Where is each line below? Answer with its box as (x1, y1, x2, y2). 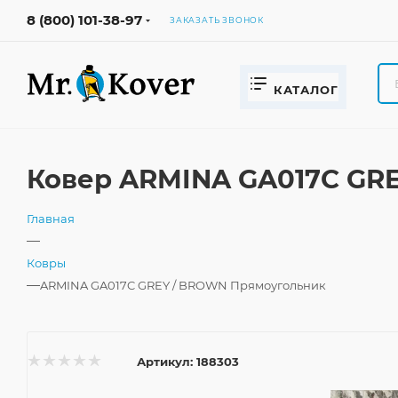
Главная (27, 211, 75, 226)
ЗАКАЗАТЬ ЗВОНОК (170, 15, 264, 25)
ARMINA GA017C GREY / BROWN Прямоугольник (40, 278, 326, 292)
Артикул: (137, 354, 193, 369)
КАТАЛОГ (273, 83, 338, 97)
